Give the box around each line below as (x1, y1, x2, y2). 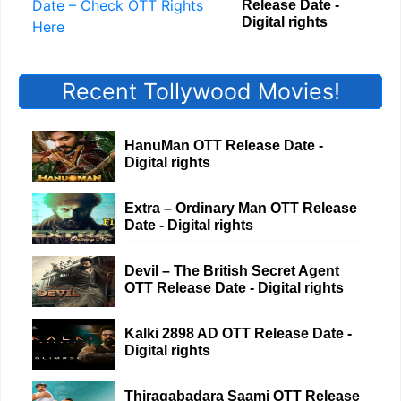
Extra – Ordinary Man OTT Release (124, 200, 357, 216)
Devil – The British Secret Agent (124, 263, 339, 278)
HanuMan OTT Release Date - (124, 138, 323, 153)
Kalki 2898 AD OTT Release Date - (124, 326, 352, 341)
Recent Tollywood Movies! (61, 78, 340, 105)
